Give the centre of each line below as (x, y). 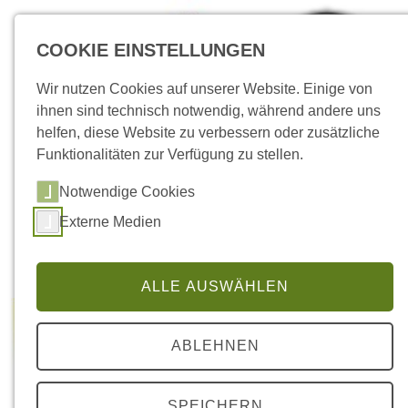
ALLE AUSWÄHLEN (215, 286)
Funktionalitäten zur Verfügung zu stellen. (170, 154)
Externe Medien (110, 221)
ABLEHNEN (215, 346)
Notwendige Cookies (127, 191)
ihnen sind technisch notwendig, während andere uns (209, 111)
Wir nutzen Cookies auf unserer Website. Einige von (204, 89)
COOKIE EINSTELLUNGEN (151, 50)
